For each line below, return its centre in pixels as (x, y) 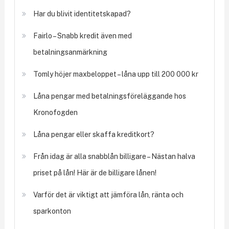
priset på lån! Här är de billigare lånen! (95, 173)
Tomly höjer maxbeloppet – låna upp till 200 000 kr (116, 74)
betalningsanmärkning (70, 52)
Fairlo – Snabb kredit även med (82, 36)
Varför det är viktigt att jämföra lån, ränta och (108, 194)
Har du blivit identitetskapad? (82, 14)
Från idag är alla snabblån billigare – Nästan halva (114, 156)
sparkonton (52, 211)
